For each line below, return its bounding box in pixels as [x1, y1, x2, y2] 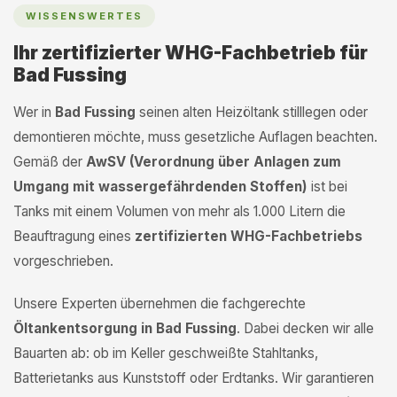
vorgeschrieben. [13, 253, 113, 269]
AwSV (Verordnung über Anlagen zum [86, 153, 341, 170]
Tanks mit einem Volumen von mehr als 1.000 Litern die [13, 203, 346, 220]
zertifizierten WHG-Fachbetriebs [135, 228, 362, 245]
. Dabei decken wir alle [237, 320, 374, 337]
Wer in [13, 104, 55, 121]
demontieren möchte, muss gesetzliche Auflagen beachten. [13, 128, 378, 145]
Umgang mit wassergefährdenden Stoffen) [13, 178, 307, 195]
